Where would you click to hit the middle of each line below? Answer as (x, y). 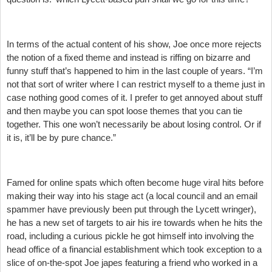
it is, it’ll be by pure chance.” (61, 137)
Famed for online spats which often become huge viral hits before (135, 182)
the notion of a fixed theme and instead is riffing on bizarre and (128, 57)
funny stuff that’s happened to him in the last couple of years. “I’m (135, 70)
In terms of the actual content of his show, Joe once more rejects (134, 44)
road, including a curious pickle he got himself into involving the (130, 236)
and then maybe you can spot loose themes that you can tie (124, 110)
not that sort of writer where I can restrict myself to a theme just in (136, 84)
